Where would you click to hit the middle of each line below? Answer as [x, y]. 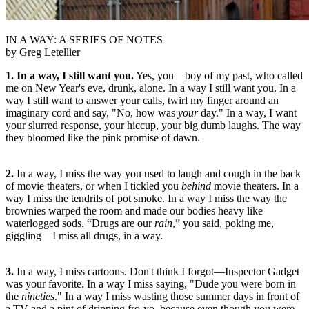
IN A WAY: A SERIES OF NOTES [84, 39]
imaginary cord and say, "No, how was [92, 112]
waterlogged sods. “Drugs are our [80, 223]
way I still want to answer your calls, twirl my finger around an [142, 100]
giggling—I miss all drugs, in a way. [84, 235]
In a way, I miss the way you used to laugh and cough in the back [157, 173]
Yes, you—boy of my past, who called [218, 75]
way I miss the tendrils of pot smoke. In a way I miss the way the [146, 198]
